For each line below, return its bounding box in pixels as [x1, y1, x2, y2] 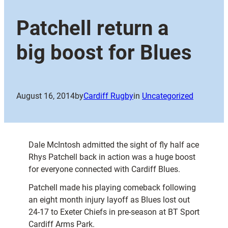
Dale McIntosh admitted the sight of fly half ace [28, 140, 199, 150]
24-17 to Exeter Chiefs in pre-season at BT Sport [28, 207, 199, 217]
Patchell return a [16, 16, 168, 41]
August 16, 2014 [16, 91, 75, 101]
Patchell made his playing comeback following [28, 183, 196, 193]
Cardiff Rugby [83, 91, 133, 101]
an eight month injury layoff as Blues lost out [28, 195, 190, 205]
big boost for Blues [16, 41, 192, 65]
